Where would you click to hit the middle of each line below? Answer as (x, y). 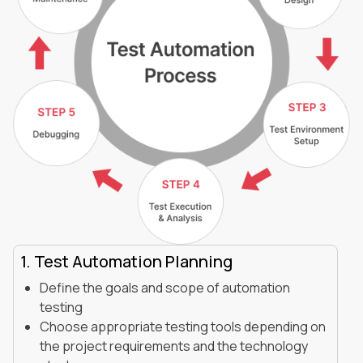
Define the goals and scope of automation (165, 287)
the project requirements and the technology (174, 346)
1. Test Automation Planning (126, 261)
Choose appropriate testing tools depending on (183, 326)
